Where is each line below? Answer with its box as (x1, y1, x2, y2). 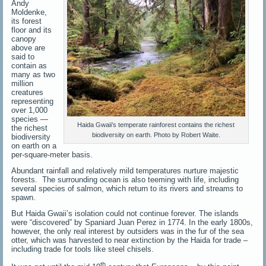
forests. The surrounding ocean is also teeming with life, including (11, 175, 239, 184)
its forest (11, 16, 42, 26)
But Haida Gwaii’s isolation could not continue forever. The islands (11, 208, 239, 218)
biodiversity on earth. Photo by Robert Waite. (91, 131, 220, 138)
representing (11, 96, 54, 106)
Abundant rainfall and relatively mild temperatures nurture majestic (11, 166, 239, 175)
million (11, 78, 34, 88)
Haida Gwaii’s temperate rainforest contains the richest (77, 121, 235, 128)
